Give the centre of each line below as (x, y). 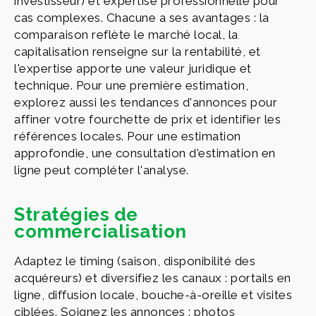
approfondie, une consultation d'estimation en (145, 153)
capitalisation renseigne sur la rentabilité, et (138, 51)
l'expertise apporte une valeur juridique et (133, 68)
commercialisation (101, 231)
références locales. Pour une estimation (128, 136)
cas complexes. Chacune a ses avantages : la (142, 17)
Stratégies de (76, 214)
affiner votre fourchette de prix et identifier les (147, 119)
